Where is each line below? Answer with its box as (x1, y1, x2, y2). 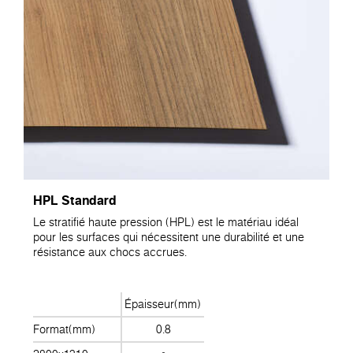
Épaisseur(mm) (124, 296, 202, 313)
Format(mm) (33, 321, 95, 338)
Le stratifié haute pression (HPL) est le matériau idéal (33, 214, 299, 230)
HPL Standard (33, 190, 117, 210)
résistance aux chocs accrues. (33, 243, 187, 260)
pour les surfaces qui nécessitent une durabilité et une (33, 229, 304, 245)
